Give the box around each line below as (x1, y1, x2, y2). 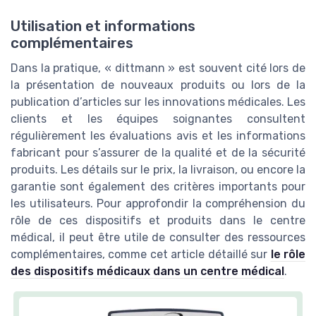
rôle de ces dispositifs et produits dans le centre (11, 213, 305, 227)
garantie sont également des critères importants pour (11, 179, 305, 193)
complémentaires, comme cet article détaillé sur (11, 247, 271, 261)
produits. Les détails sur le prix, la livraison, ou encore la (11, 162, 305, 176)
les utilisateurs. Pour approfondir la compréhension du (11, 196, 305, 210)
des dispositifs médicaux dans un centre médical (11, 264, 284, 278)
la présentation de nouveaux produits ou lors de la (11, 78, 305, 92)
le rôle (270, 247, 306, 261)
